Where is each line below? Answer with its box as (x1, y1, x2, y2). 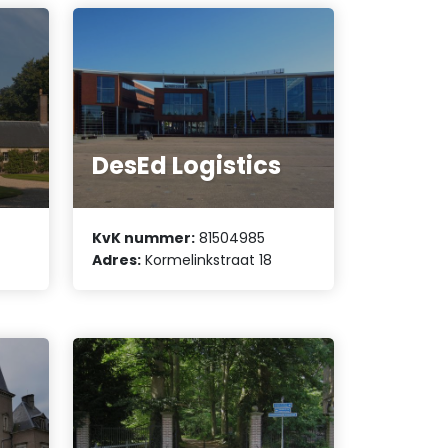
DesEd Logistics (92, 148, 282, 182)
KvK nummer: (92, 228, 196, 249)
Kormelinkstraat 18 (141, 250, 273, 271)
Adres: (92, 250, 142, 271)
